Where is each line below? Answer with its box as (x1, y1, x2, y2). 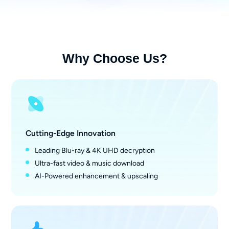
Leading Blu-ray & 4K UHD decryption (34, 146, 155, 155)
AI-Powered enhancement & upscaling (34, 171, 158, 180)
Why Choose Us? (62, 51, 167, 65)
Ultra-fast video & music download (34, 158, 144, 168)
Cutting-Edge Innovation (26, 128, 116, 138)
